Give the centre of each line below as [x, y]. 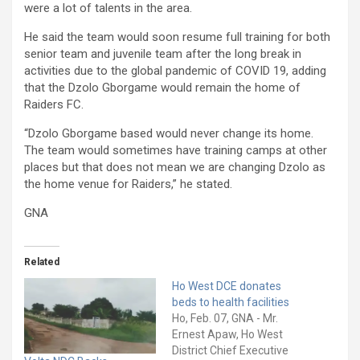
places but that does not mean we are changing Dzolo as [175, 168]
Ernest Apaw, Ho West [227, 335]
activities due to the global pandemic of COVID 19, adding [175, 71]
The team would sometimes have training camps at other [176, 151]
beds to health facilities [231, 303]
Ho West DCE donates [227, 286]
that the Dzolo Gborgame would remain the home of [162, 88]
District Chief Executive [230, 351]
